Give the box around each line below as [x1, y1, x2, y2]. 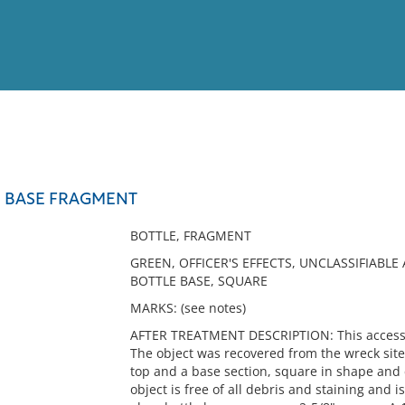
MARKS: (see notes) [129, 299, 246, 316]
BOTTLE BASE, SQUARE [129, 272, 268, 289]
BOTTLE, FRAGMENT [129, 227, 251, 244]
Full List [346, 170, 391, 184]
